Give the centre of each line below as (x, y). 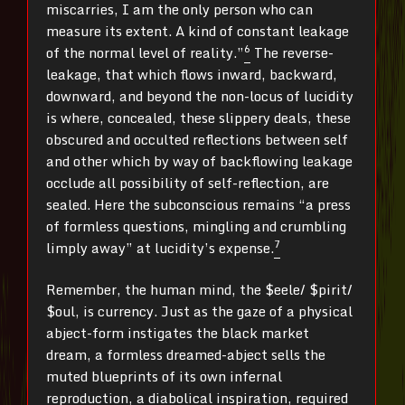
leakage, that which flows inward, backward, (192, 74)
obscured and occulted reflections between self (197, 139)
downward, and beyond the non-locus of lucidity (200, 95)
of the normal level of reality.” (145, 52)
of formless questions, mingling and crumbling (196, 226)
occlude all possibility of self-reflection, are (188, 182)
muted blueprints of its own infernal (164, 376)
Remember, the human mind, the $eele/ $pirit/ (199, 289)
